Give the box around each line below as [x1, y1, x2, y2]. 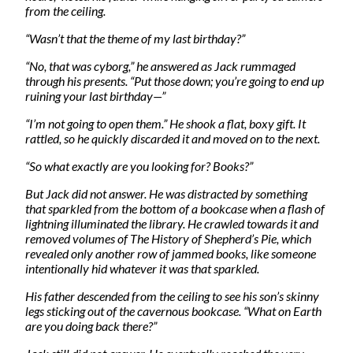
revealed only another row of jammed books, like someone [25, 245, 316, 261]
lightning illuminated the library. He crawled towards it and [25, 215, 318, 231]
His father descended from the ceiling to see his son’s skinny [25, 288, 319, 303]
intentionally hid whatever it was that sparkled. [25, 260, 259, 276]
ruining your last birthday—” [25, 87, 165, 103]
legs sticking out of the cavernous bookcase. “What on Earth [25, 303, 321, 318]
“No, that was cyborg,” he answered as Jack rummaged [25, 58, 295, 73]
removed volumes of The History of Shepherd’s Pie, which [25, 230, 311, 246]
